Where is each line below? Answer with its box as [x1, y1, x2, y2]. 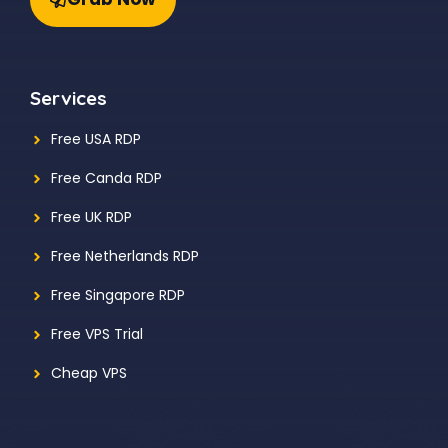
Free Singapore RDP [51, 285, 185, 306]
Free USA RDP [51, 129, 141, 150]
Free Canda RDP [51, 168, 162, 189]
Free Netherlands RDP [51, 246, 199, 267]
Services [30, 86, 107, 111]
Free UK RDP [51, 207, 132, 228]
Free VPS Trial [51, 324, 143, 345]
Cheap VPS [51, 363, 127, 384]
